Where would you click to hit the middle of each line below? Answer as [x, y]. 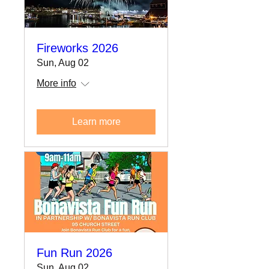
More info [56, 83]
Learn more [96, 121]
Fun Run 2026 [74, 252]
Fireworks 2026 [77, 48]
